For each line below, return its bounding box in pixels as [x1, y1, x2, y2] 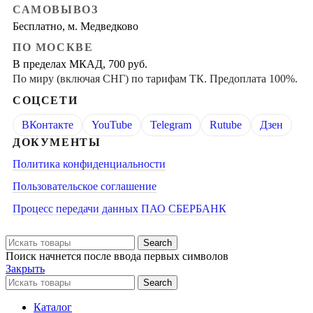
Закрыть [6, 262, 45, 275]
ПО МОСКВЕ [13, 41, 94, 53]
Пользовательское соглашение [13, 180, 156, 192]
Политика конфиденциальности [13, 157, 166, 170]
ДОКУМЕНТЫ [13, 136, 101, 148]
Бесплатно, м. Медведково [13, 20, 138, 32]
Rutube [210, 118, 242, 131]
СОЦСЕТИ [13, 94, 78, 106]
